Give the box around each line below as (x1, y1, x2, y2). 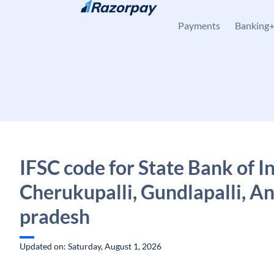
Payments (178, 20, 220, 31)
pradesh (20, 204, 90, 228)
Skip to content (29, 10, 87, 21)
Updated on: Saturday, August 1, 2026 (20, 241, 161, 251)
